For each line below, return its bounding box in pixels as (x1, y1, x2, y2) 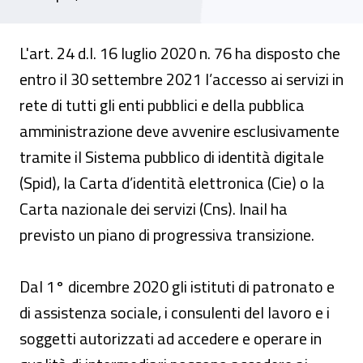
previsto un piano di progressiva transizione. (19, 222, 314, 247)
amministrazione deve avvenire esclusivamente (19, 118, 340, 143)
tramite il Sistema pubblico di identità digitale (19, 144, 324, 169)
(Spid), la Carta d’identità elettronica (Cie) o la (19, 170, 325, 195)
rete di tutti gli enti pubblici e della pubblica (19, 92, 305, 117)
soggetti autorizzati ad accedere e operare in (19, 326, 322, 351)
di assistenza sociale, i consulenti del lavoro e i (19, 300, 330, 325)
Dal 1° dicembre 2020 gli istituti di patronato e (19, 274, 335, 299)
